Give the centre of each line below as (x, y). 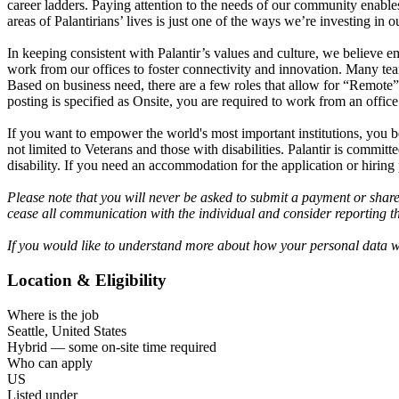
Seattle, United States (67, 330)
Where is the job (53, 314)
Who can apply (50, 362)
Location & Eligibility (87, 281)
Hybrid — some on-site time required (112, 346)
